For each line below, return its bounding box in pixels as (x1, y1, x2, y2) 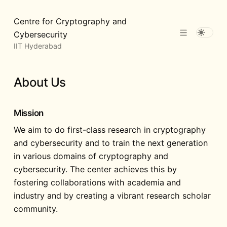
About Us (13, 75, 66, 90)
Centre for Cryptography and (13, 16, 127, 26)
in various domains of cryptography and (13, 150, 168, 161)
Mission (13, 108, 44, 119)
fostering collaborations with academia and (13, 177, 181, 187)
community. (13, 203, 58, 214)
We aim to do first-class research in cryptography (13, 124, 206, 135)
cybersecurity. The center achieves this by (13, 164, 177, 174)
